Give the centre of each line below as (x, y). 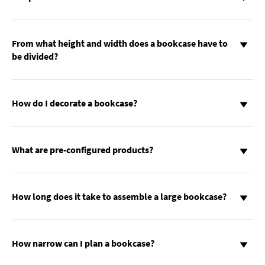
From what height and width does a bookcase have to (120, 43)
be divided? (35, 56)
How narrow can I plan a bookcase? (83, 243)
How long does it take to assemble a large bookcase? (119, 197)
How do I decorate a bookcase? (75, 103)
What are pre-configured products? (83, 150)
